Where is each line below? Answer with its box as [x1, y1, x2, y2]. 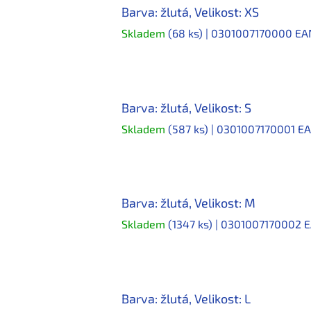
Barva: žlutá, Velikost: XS [121, 4, 259, 20]
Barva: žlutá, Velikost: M [121, 195, 255, 211]
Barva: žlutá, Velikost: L [121, 290, 251, 306]
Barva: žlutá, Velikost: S [121, 99, 251, 115]
